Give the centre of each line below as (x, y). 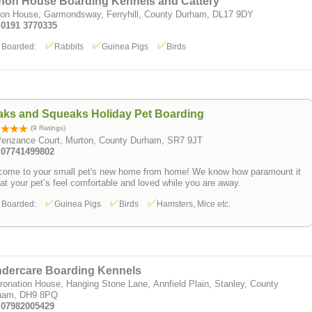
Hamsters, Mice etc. (194, 204)
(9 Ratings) (47, 127)
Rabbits (70, 47)
